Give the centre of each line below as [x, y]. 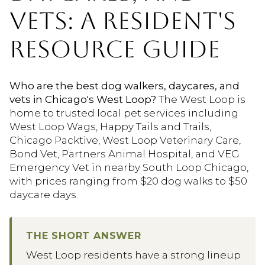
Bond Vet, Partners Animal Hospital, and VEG [125, 153]
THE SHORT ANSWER [84, 236]
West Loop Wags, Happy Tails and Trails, [110, 126]
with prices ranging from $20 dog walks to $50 [128, 181]
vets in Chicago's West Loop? [83, 99]
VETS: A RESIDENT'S [123, 21]
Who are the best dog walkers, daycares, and [125, 85]
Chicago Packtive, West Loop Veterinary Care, [125, 140]
